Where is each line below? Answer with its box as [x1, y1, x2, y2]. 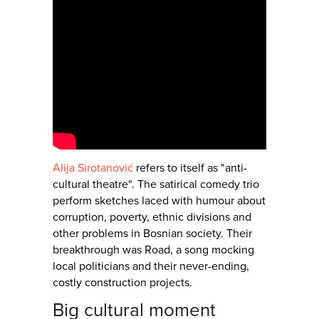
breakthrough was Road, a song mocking [53, 243, 254, 258]
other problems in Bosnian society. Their [53, 226, 252, 241]
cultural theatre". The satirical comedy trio [53, 177, 259, 192]
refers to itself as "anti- [133, 161, 247, 176]
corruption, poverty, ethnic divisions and [53, 210, 251, 225]
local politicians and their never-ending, [53, 259, 249, 274]
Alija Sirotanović [53, 161, 133, 176]
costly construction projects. [53, 276, 192, 291]
